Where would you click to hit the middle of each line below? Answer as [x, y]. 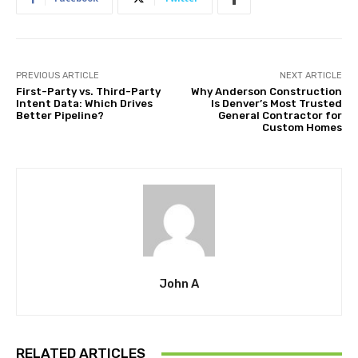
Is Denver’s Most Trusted [276, 104]
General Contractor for [280, 116]
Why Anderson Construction [266, 92]
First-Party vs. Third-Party [88, 92]
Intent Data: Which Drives [84, 104]
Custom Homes [302, 128]
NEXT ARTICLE [310, 76]
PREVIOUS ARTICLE [58, 76]
